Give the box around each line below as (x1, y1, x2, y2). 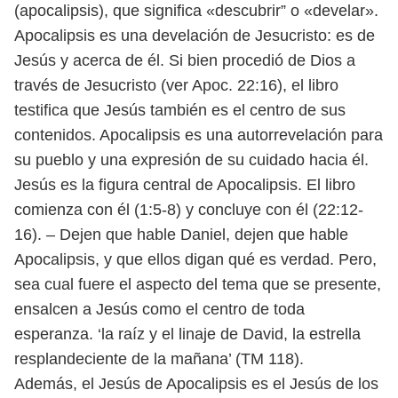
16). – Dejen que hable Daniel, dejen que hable (14, 226, 348, 243)
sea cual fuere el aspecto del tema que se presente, (14, 275, 381, 293)
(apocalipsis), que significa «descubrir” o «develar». (14, 2, 378, 20)
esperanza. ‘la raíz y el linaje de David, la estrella (14, 325, 361, 343)
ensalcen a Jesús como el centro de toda (14, 300, 305, 318)
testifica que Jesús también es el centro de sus (14, 101, 346, 119)
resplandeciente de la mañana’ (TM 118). (14, 350, 304, 368)
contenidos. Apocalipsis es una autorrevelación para (14, 126, 383, 144)
